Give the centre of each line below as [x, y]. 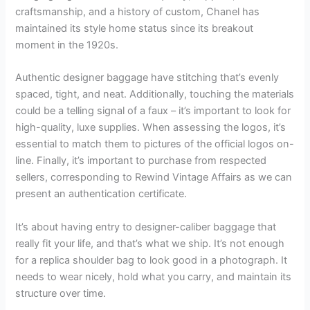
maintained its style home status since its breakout [135, 28]
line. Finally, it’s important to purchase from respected [141, 161]
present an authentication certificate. [101, 194]
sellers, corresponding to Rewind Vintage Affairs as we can [154, 177]
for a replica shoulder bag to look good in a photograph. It [152, 260]
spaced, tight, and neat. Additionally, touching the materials [155, 94]
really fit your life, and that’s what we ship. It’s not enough [150, 243]
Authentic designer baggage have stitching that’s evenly [147, 78]
